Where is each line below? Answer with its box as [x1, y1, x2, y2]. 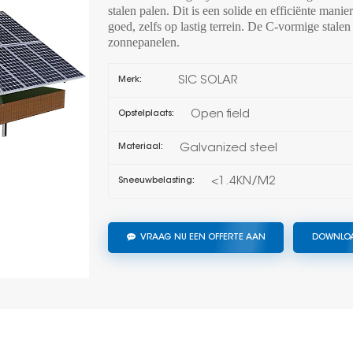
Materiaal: [117, 143, 163, 152]
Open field [190, 108, 250, 121]
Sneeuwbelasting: [117, 176, 195, 186]
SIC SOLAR [177, 75, 237, 87]
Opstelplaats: [117, 109, 174, 118]
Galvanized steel [179, 142, 277, 154]
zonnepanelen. [108, 35, 180, 50]
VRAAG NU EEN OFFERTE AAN [139, 232, 266, 242]
